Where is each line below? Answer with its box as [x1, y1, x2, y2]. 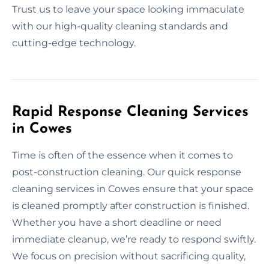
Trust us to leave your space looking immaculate [12, 3, 244, 15]
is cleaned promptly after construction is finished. [12, 199, 249, 211]
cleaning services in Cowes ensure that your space [12, 183, 253, 195]
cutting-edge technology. [12, 37, 136, 49]
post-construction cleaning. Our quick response [12, 166, 241, 178]
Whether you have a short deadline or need [12, 216, 222, 228]
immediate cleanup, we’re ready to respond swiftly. [12, 233, 256, 245]
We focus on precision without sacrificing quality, [12, 250, 246, 262]
